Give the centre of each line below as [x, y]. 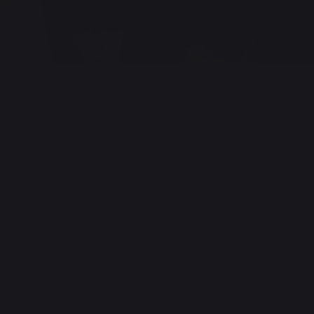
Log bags [157, 266]
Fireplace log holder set [157, 180]
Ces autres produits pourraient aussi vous [157, 83]
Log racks [157, 238]
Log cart [157, 280]
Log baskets [157, 252]
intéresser [157, 100]
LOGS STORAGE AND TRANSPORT [157, 221]
